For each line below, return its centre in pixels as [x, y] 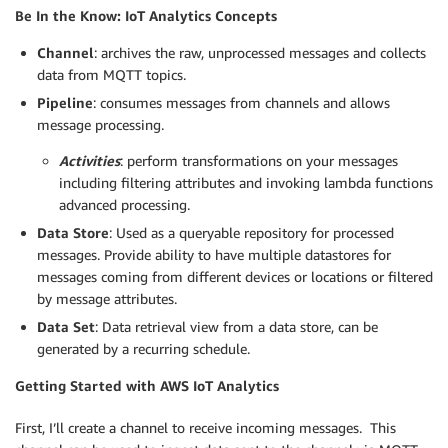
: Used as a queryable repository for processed [251, 232]
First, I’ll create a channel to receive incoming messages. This [205, 427]
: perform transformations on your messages [259, 160]
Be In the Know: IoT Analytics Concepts [146, 15]
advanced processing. [124, 204]
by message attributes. [107, 298]
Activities [89, 160]
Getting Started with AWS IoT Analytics [147, 385]
